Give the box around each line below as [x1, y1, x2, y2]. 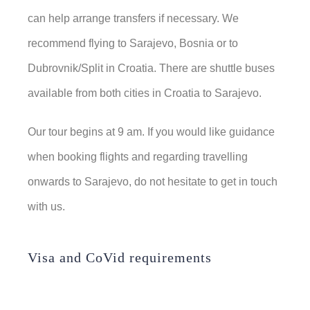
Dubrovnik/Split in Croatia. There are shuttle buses [28, 62, 275, 74]
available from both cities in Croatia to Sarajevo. [28, 86, 262, 99]
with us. [28, 200, 65, 212]
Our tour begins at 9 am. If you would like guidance [28, 125, 275, 138]
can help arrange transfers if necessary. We [28, 12, 239, 24]
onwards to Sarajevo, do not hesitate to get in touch [28, 175, 277, 188]
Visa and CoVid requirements [28, 249, 212, 265]
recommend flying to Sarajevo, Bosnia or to [28, 37, 238, 49]
